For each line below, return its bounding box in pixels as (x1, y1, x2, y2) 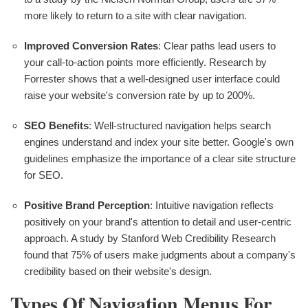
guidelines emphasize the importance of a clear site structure (24, 153, 296, 165)
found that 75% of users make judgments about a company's (24, 249, 296, 261)
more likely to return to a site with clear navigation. (24, 10, 247, 22)
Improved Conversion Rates (24, 40, 158, 52)
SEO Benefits (24, 120, 89, 132)
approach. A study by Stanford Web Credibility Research (24, 232, 276, 245)
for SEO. (24, 169, 63, 181)
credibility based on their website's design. (24, 265, 212, 278)
